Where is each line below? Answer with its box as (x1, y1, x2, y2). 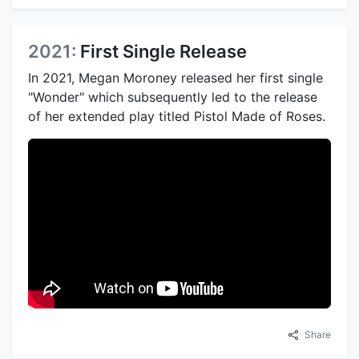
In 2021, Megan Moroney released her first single (28, 69, 323, 86)
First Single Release (80, 40, 247, 62)
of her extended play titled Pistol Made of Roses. (28, 107, 325, 124)
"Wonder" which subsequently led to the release (28, 88, 317, 105)
